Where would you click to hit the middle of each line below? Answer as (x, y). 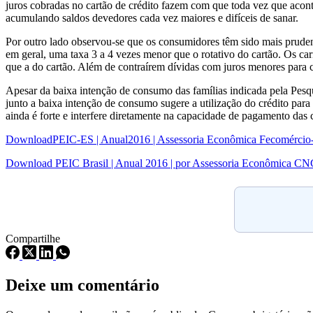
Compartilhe (33, 238)
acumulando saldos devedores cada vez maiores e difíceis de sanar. (152, 17)
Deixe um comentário (82, 285)
